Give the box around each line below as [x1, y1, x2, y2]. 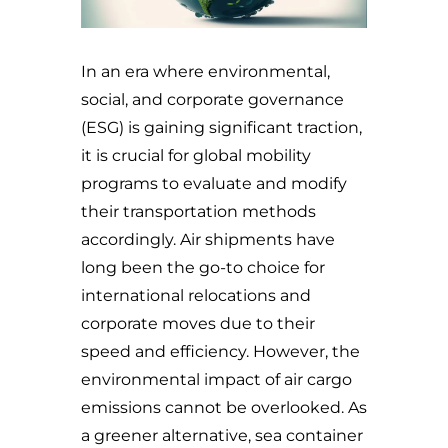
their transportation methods [80, 202, 316, 222]
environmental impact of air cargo [80, 370, 352, 390]
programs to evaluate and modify [80, 174, 347, 194]
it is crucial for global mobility [80, 146, 311, 166]
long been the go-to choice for [80, 258, 325, 278]
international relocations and [80, 286, 311, 306]
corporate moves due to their [80, 314, 315, 334]
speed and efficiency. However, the [80, 342, 360, 362]
